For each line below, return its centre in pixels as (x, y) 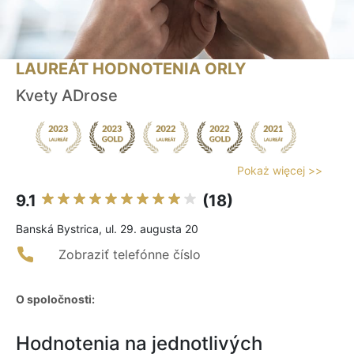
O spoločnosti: (55, 299)
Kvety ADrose (67, 96)
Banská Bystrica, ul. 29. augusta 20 (107, 229)
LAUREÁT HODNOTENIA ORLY (131, 69)
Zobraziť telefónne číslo (130, 255)
